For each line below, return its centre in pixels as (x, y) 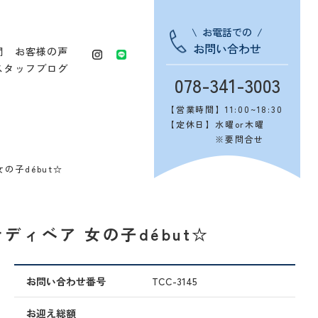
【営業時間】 (196, 109)
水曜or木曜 (240, 124)
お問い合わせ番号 (66, 281)
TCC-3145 (174, 281)
